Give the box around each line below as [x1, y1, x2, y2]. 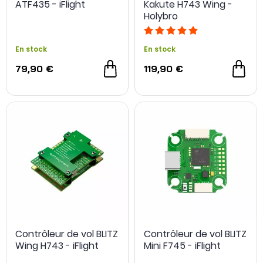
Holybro [144, 9, 178, 23]
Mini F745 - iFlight [144, 238, 221, 252]
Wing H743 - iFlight [15, 238, 99, 252]
